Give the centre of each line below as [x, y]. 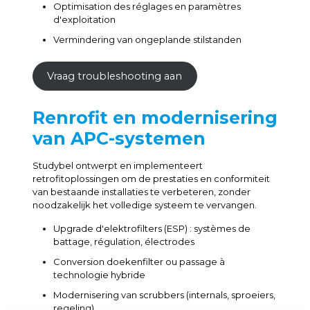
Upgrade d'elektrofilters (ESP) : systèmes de [152, 228]
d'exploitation [84, 19]
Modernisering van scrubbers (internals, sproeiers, [164, 295]
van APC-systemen [119, 138]
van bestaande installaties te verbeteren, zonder [141, 192]
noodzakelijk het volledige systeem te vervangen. [144, 205]
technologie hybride [99, 275]
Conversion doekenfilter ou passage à [139, 262]
